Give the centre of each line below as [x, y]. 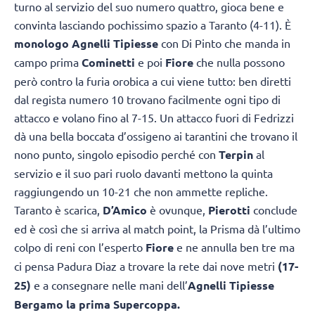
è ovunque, [178, 210]
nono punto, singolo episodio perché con [116, 154]
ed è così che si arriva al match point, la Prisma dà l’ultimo [157, 229]
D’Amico [125, 210]
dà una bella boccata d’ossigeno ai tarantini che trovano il [156, 136]
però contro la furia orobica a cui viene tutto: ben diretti [153, 81]
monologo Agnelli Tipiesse [86, 44]
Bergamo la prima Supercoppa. [97, 304]
